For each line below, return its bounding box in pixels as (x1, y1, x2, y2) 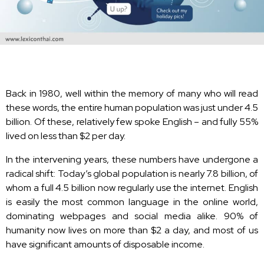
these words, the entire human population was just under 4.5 (6, 101, 258, 114)
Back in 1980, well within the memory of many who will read (6, 87, 258, 100)
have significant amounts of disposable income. (6, 237, 204, 250)
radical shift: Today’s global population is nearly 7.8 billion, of (6, 167, 258, 180)
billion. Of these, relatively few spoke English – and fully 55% (6, 115, 258, 128)
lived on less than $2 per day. (6, 129, 126, 142)
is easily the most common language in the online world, (6, 195, 258, 208)
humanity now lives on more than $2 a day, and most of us (6, 223, 258, 236)
